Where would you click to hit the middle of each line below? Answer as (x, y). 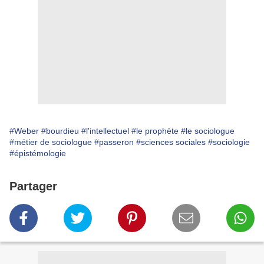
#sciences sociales (171, 142)
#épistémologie (38, 154)
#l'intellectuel (105, 131)
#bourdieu (60, 131)
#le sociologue (208, 131)
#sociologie (229, 142)
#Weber (24, 131)
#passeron (114, 142)
